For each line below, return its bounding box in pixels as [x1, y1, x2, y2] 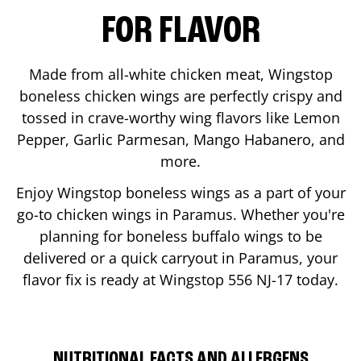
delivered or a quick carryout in [23, 247, 239, 268]
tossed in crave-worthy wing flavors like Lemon [21, 107, 340, 127]
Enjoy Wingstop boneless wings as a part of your [15, 182, 346, 202]
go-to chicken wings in [16, 204, 172, 224]
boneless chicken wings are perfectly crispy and [19, 85, 342, 106]
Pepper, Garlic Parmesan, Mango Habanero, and [16, 129, 345, 149]
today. [293, 269, 338, 289]
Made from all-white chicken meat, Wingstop [28, 64, 333, 84]
